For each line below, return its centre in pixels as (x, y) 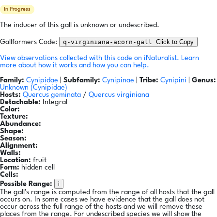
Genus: (204, 81)
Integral (54, 103)
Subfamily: (82, 81)
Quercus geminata (52, 95)
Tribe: (149, 81)
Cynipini (174, 81)
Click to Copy (175, 42)
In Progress (17, 10)
